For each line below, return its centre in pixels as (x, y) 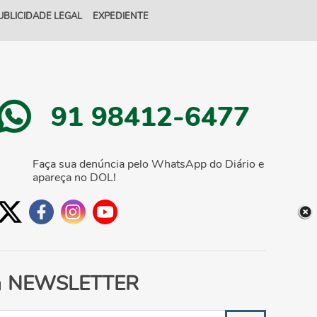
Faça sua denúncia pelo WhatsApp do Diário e (148, 165)
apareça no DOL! (74, 178)
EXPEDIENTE (121, 16)
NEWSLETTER (73, 284)
